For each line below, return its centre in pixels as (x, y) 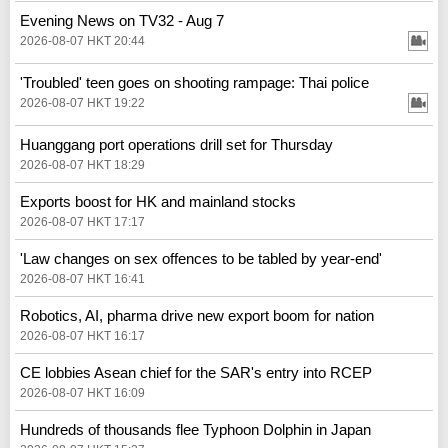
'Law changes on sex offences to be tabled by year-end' (201, 258)
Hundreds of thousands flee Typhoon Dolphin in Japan (195, 429)
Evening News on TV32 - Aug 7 (122, 20)
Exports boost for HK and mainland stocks (158, 201)
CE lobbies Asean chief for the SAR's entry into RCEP (196, 372)
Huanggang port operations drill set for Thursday (176, 144)
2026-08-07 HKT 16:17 (82, 335)
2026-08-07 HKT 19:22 (82, 102)
